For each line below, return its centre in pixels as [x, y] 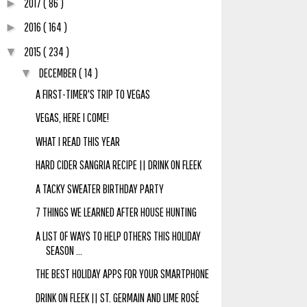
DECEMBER [59, 73]
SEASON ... [64, 250]
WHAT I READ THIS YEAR [77, 141]
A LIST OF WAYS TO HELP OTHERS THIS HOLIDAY [118, 236]
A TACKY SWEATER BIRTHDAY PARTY [99, 188]
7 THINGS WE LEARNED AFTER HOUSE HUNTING [116, 212]
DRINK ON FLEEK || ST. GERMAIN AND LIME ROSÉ [117, 297]
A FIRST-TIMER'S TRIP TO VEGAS [93, 94]
